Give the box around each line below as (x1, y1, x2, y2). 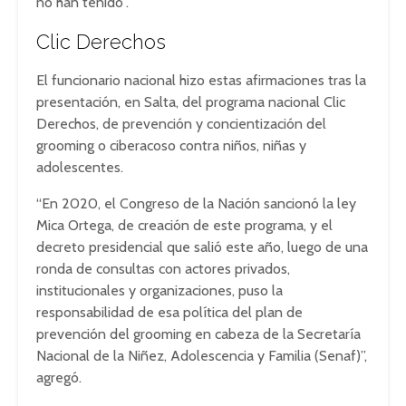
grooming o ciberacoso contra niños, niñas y (36, 137, 306, 155)
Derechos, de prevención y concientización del (36, 115, 326, 133)
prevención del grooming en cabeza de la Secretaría (36, 325, 361, 343)
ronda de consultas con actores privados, (36, 260, 290, 278)
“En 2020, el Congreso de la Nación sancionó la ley (36, 195, 356, 213)
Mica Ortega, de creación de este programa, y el (36, 217, 333, 235)
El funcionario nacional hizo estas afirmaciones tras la (36, 72, 366, 90)
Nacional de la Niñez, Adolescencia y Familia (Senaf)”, (36, 347, 367, 365)
